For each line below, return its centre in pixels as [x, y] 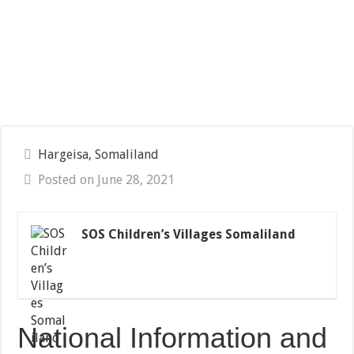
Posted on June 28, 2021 [107, 180]
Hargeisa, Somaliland [99, 155]
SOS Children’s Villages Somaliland [189, 235]
